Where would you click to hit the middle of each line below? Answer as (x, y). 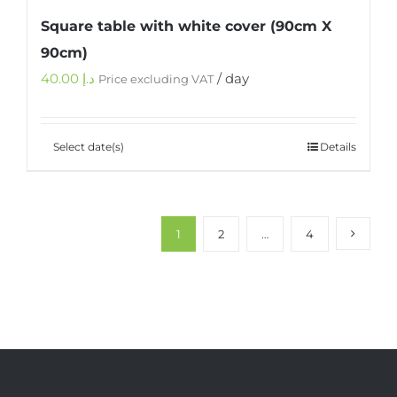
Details (338, 146)
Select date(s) (89, 146)
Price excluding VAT (156, 79)
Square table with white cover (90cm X (186, 26)
